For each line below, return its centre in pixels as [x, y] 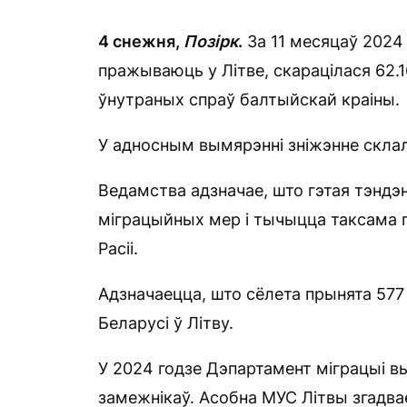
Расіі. [118, 248]
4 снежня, [141, 41]
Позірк [211, 41]
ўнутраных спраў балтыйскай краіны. [249, 99]
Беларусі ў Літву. [166, 323]
